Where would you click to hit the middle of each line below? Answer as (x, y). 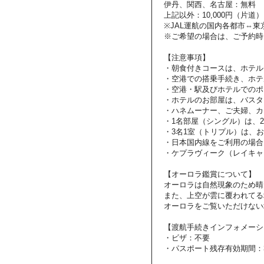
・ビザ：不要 (187, 238)
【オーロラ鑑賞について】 (210, 174)
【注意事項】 (187, 57)
